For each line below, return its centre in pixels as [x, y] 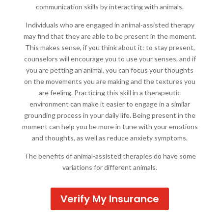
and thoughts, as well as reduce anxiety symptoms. [110, 138]
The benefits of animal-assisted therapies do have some [110, 156]
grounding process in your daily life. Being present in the [110, 115]
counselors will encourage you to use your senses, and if [110, 59]
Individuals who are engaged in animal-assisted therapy [110, 25]
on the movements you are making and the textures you [110, 82]
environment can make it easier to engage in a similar [110, 104]
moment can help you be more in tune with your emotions [110, 127]
